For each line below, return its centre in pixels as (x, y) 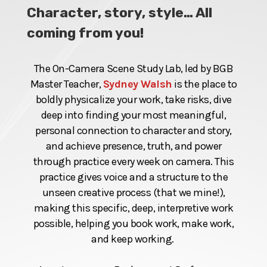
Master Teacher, (65, 84)
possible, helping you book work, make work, (133, 223)
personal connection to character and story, (133, 130)
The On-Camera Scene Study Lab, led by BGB (133, 68)
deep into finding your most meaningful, (133, 115)
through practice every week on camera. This (133, 161)
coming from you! (85, 32)
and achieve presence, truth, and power (133, 146)
